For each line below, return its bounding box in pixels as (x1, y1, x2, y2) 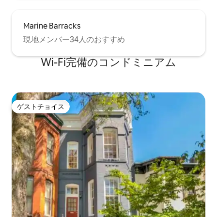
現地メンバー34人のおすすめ (23, 34, 125, 45)
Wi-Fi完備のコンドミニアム (41, 55, 176, 70)
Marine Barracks (23, 21, 80, 31)
